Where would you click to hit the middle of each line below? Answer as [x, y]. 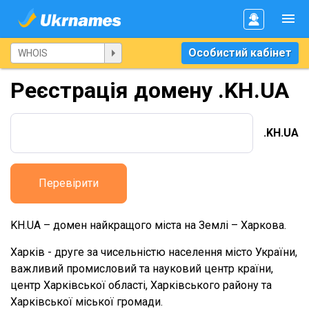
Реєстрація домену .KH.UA [150, 90]
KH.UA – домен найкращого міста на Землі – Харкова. [148, 225]
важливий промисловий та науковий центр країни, [142, 269]
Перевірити [69, 183]
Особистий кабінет [240, 53]
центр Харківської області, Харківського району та [141, 285]
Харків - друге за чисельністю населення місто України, [154, 252]
